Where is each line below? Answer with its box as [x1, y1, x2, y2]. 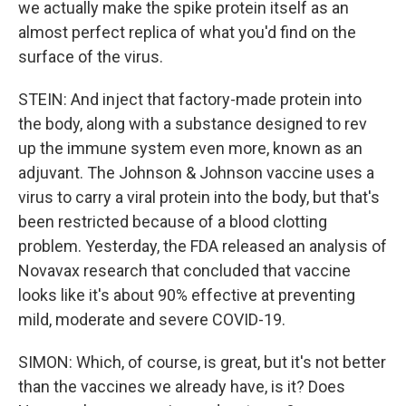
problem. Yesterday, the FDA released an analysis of [18, 237, 387, 256]
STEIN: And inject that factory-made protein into [18, 90, 362, 109]
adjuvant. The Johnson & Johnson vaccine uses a [18, 163, 374, 182]
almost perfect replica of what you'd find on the [18, 23, 356, 42]
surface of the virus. [18, 47, 163, 66]
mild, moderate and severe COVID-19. [18, 310, 285, 329]
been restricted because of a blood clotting [18, 212, 327, 231]
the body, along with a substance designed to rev [18, 114, 367, 133]
